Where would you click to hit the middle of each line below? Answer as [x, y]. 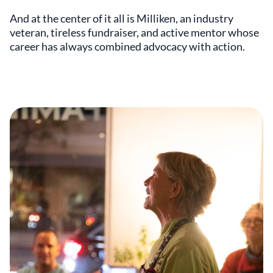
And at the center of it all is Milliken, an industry [122, 18]
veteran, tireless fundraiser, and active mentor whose [134, 32]
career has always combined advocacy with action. [127, 46]
